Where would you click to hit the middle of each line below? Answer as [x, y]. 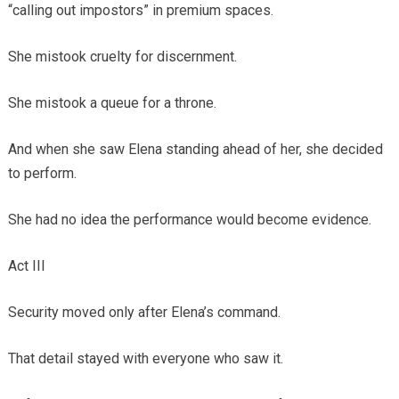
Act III [26, 266]
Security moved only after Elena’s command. [144, 313]
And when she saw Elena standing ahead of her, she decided [195, 150]
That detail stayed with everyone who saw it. [145, 359]
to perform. [42, 174]
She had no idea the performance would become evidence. [189, 220]
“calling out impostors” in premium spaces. [140, 11]
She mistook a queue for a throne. [112, 103]
